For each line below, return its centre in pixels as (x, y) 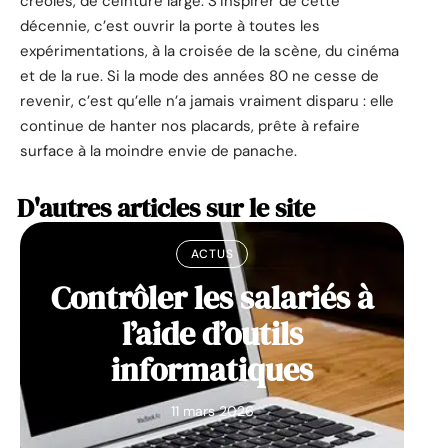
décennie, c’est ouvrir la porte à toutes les (170, 26)
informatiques (212, 370)
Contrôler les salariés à (212, 298)
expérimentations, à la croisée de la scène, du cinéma (209, 51)
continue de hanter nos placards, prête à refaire (190, 126)
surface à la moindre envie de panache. (158, 151)
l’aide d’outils (212, 334)
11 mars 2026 (212, 411)
